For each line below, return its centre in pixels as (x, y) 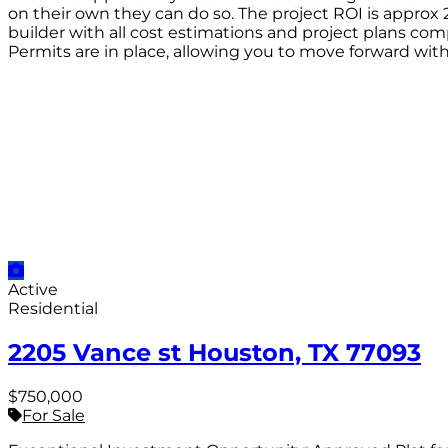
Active (33, 290)
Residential (53, 309)
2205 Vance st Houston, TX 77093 (214, 352)
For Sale (53, 415)
